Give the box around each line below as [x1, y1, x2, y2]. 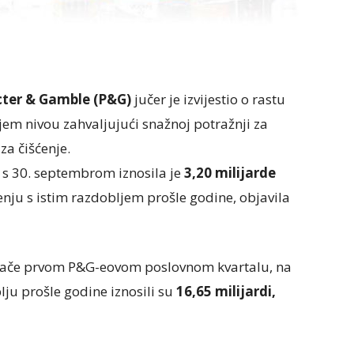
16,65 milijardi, [176, 282, 276, 300]
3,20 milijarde [184, 164, 276, 182]
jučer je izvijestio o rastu [131, 90, 285, 108]
